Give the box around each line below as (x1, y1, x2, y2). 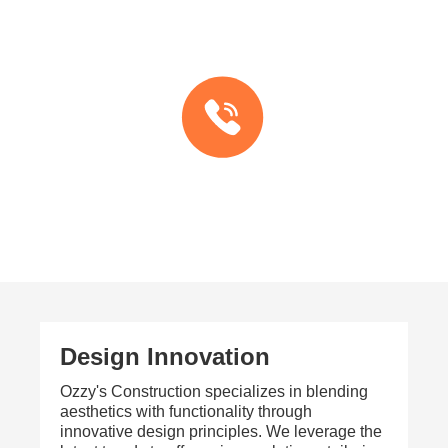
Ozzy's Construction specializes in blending (60, 382, 368, 400)
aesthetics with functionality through (60, 402, 312, 420)
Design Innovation (60, 342, 270, 370)
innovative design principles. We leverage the (60, 422, 382, 440)
